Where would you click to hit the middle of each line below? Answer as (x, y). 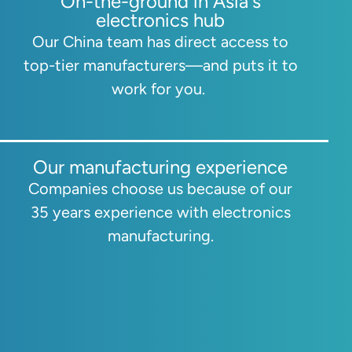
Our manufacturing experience (160, 167)
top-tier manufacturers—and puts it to (160, 65)
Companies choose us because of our (160, 188)
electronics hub (160, 20)
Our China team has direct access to (160, 41)
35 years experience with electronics (160, 212)
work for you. (160, 88)
